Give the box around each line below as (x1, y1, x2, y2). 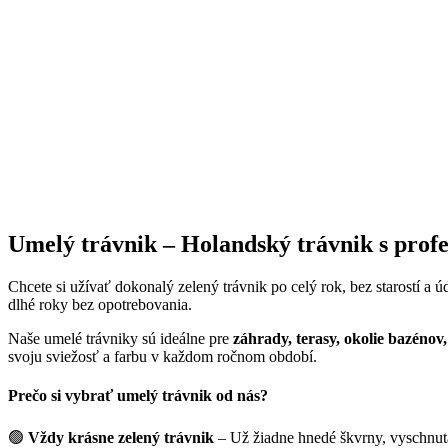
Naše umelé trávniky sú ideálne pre (8, 329, 233, 347)
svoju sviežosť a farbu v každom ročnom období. (8, 347, 317, 365)
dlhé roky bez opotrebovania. (8, 295, 192, 313)
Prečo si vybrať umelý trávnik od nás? (8, 387, 268, 405)
